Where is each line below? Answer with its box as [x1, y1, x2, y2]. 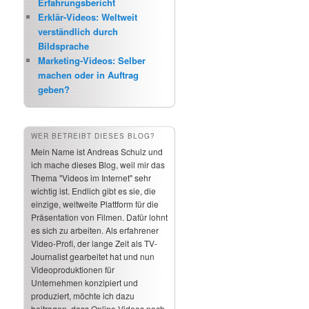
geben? [38, 83, 70, 97]
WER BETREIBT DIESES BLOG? [31, 130, 156, 141]
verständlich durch [38, 25, 119, 39]
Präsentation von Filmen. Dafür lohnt [31, 210, 168, 223]
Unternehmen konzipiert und [31, 276, 139, 288]
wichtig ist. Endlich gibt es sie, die [31, 184, 157, 197]
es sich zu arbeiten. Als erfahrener [31, 223, 159, 236]
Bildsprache [38, 39, 90, 53]
